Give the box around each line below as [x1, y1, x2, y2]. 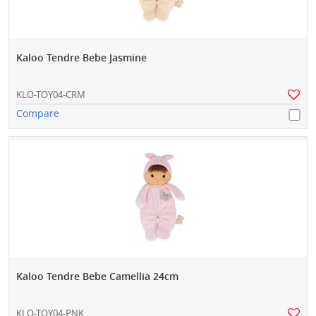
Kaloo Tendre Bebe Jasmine [16, 51, 147, 65]
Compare [16, 107, 59, 121]
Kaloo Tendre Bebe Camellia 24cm [16, 269, 178, 284]
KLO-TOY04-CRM [16, 88, 85, 102]
